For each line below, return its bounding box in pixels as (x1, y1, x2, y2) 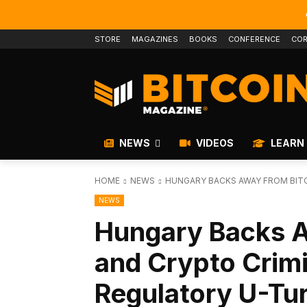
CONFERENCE (228, 34, 280, 44)
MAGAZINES (132, 34, 178, 44)
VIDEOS (194, 137, 234, 149)
